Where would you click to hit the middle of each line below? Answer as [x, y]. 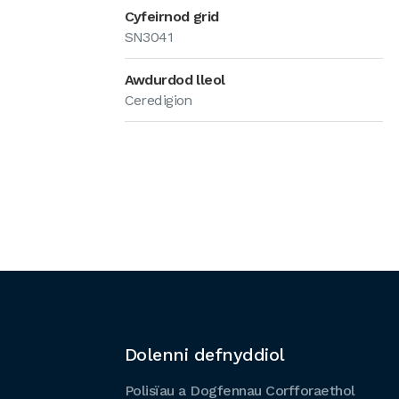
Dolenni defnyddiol [204, 354]
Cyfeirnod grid [171, 16]
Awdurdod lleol [175, 80]
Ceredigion [158, 100]
